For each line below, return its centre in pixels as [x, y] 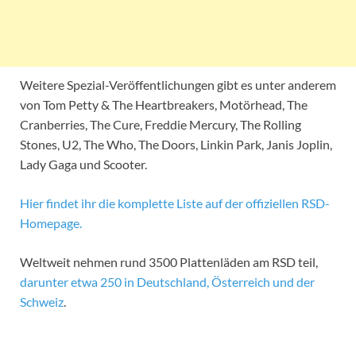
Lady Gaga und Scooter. [83, 164]
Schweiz [42, 302]
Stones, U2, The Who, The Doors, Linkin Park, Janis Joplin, [176, 145]
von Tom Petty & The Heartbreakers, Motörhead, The [164, 105]
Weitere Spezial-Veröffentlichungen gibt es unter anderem [178, 85]
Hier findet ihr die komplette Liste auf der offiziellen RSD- [175, 203]
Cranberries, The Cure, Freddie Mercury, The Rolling [161, 125]
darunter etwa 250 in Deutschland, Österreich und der [167, 282]
